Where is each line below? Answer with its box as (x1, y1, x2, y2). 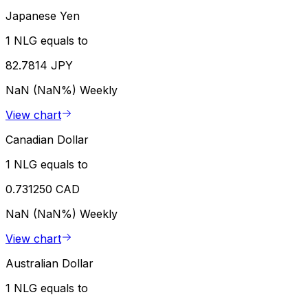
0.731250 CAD (5, 182, 80, 197)
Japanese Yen (5, 9, 80, 23)
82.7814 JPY (5, 58, 73, 73)
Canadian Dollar (5, 133, 89, 147)
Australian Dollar (5, 256, 93, 271)
